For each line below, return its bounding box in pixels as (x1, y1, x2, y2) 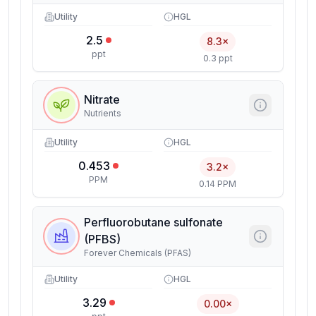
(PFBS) (84, 232, 121, 246)
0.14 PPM (199, 178, 236, 189)
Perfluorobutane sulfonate (84, 215, 223, 229)
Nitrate (84, 92, 120, 107)
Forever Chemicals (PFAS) (84, 248, 191, 258)
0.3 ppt (202, 53, 233, 63)
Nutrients (84, 108, 121, 119)
